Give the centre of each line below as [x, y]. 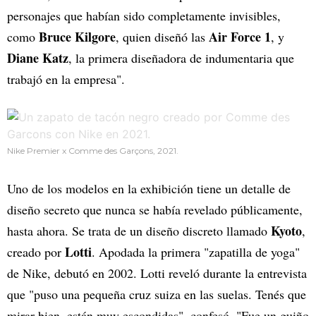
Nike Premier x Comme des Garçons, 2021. [93, 151]
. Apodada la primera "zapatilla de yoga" [196, 252]
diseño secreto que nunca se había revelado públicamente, [155, 210]
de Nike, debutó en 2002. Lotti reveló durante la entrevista [157, 273]
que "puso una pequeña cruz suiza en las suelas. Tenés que [157, 294]
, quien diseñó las [162, 37]
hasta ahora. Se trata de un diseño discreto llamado [139, 231]
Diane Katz [38, 58]
